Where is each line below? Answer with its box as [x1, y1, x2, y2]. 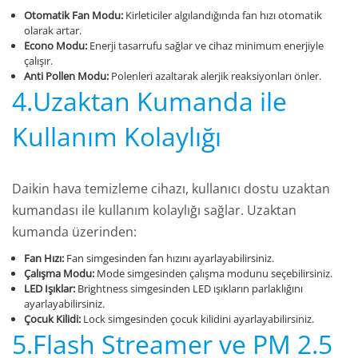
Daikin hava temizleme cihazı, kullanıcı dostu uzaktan [12, 180, 330, 198]
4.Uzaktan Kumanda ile [12, 84, 287, 119]
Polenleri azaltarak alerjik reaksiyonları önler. [109, 69, 321, 84]
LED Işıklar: [24, 281, 75, 296]
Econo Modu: [24, 38, 87, 54]
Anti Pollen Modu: [24, 69, 109, 84]
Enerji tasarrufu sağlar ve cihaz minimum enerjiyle [87, 38, 324, 54]
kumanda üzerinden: [12, 223, 137, 241]
